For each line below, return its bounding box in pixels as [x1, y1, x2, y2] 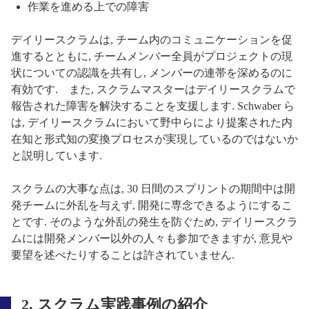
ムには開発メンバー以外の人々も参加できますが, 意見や [11, 232, 292, 244]
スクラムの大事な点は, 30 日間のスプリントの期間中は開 [11, 182, 295, 195]
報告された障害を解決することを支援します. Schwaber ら [11, 99, 295, 112]
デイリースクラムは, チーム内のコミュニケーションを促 [11, 33, 292, 46]
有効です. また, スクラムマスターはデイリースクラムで [11, 83, 295, 95]
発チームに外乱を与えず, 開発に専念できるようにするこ [11, 199, 292, 211]
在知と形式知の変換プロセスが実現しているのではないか [11, 132, 298, 145]
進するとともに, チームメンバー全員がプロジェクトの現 [11, 50, 292, 62]
